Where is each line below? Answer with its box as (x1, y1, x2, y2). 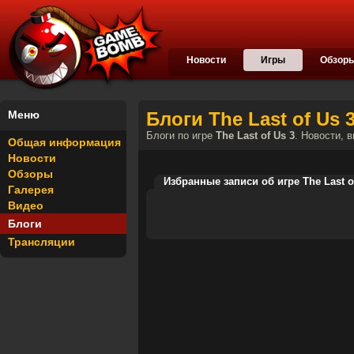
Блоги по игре (146, 130, 216, 141)
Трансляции (8, 235, 75, 248)
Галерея (8, 183, 54, 196)
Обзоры (8, 168, 53, 180)
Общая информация (8, 136, 121, 149)
